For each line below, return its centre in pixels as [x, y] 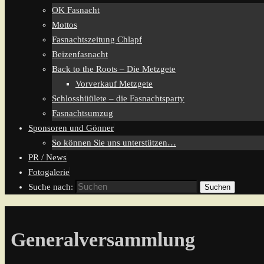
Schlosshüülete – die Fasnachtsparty [118, 98]
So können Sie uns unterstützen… [114, 143]
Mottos [65, 25]
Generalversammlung [103, 240]
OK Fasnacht [76, 10]
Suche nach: [51, 187]
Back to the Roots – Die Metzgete [114, 69]
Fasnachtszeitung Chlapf [97, 39]
